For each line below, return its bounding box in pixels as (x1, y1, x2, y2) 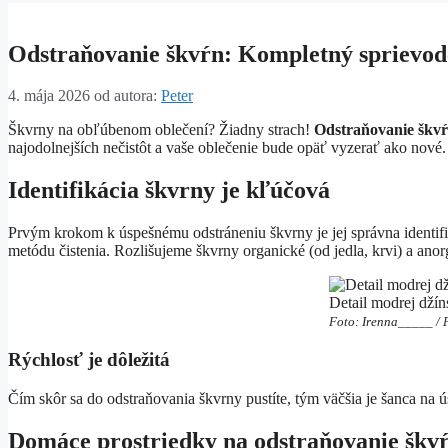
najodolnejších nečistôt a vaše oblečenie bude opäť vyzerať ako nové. (8, 139, 446, 157)
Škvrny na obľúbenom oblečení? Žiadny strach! (8, 121, 314, 139)
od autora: (94, 87, 161, 105)
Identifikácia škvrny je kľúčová (8, 177, 330, 204)
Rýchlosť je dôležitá (8, 349, 170, 370)
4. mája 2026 (8, 87, 90, 105)
